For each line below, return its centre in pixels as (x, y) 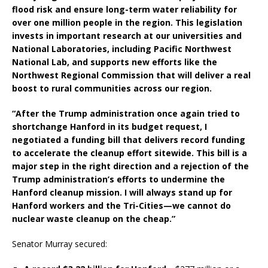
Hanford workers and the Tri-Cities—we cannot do (121, 206)
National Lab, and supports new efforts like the (115, 62)
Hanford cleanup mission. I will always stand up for (122, 193)
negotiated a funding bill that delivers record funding (129, 140)
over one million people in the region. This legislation (127, 23)
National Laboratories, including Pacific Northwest (122, 49)
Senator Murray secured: (60, 244)
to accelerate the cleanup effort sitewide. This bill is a (130, 153)
